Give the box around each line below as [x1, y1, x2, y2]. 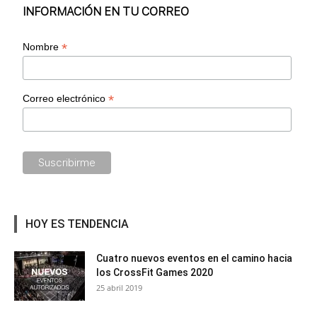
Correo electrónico [23, 92, 109, 104]
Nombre [23, 40, 62, 52]
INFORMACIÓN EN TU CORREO [23, 4, 190, 18]
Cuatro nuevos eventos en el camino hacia [96, 252, 292, 264]
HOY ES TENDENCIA [25, 217, 129, 231]
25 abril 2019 [96, 282, 142, 293]
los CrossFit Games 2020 [96, 266, 213, 278]
